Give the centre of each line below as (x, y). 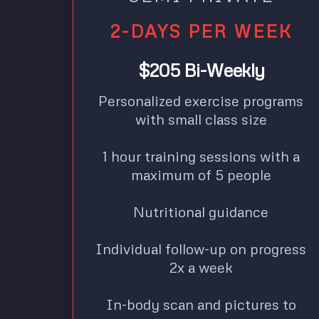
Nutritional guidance (201, 211)
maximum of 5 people (201, 174)
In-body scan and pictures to (201, 304)
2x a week (201, 267)
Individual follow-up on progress (201, 248)
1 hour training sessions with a (201, 156)
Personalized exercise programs (201, 100)
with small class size (201, 119)
